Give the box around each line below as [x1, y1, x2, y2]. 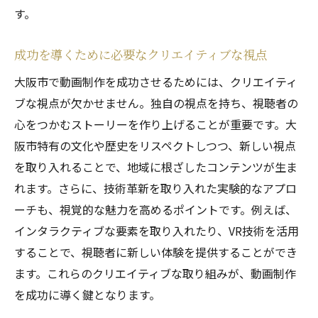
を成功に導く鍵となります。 [14, 286, 160, 303]
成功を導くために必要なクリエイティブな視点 [14, 46, 267, 62]
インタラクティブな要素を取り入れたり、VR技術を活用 [14, 222, 299, 239]
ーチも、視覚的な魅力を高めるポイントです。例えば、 [14, 201, 297, 218]
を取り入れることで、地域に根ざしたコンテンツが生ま [14, 158, 297, 175]
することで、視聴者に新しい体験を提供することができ [14, 243, 297, 261]
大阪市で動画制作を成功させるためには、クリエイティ [14, 73, 297, 90]
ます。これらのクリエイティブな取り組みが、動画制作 [14, 265, 296, 282]
